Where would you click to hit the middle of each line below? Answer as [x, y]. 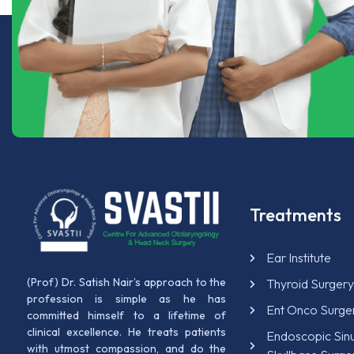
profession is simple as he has [127, 298]
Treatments [296, 215]
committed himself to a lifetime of [127, 315]
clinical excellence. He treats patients [127, 331]
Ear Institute [299, 258]
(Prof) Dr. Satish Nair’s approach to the [127, 282]
